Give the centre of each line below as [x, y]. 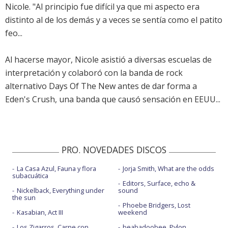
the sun [24, 198]
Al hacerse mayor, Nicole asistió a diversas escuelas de [108, 60]
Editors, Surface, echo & [159, 183]
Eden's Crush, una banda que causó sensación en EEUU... [113, 99]
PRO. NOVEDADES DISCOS [114, 150]
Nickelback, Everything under [61, 191]
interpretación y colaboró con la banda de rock [94, 73]
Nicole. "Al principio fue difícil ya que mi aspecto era [102, 7]
